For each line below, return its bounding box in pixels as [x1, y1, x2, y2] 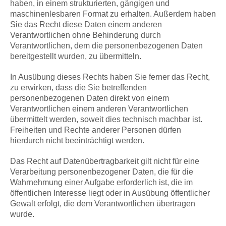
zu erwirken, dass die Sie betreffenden [10, 83, 147, 92]
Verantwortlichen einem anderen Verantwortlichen [10, 104, 188, 114]
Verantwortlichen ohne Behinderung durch [10, 31, 161, 40]
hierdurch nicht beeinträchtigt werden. [10, 136, 144, 145]
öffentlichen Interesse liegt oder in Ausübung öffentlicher [10, 189, 210, 198]
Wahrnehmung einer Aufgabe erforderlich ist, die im [10, 178, 193, 187]
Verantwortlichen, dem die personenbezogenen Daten [10, 41, 203, 50]
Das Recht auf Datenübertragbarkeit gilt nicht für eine [10, 157, 199, 166]
